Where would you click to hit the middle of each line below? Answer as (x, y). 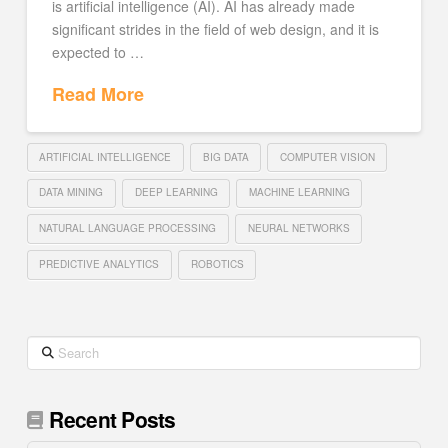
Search (48, 345)
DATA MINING (71, 192)
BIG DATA (225, 156)
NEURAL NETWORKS (298, 228)
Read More (97, 94)
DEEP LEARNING (176, 192)
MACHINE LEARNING (299, 192)
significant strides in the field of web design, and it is (215, 28)
